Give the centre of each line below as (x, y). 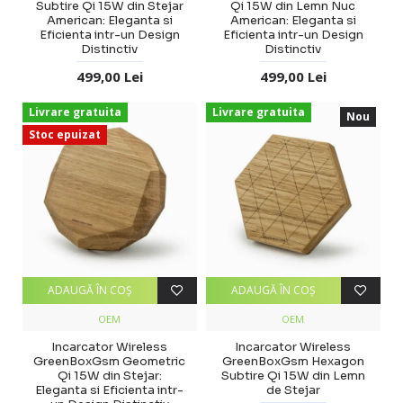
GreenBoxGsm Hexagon (293, 361)
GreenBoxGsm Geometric (110, 361)
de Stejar (293, 390)
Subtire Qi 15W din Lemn (293, 375)
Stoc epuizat (65, 134)
